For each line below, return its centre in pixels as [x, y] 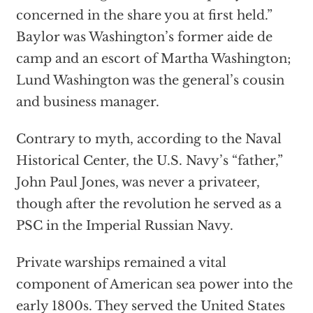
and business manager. [87, 102]
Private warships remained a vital [121, 263]
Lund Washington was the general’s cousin [150, 81]
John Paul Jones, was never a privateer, [138, 183]
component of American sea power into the [154, 285]
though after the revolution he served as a [148, 204]
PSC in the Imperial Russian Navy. [124, 226]
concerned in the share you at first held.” [144, 16]
